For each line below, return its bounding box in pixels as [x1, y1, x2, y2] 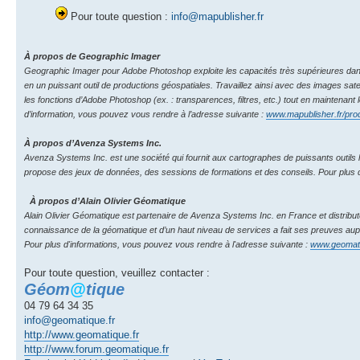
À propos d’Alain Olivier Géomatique [24, 195, 186, 206]
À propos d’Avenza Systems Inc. [24, 137, 162, 148]
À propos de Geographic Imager [24, 51, 160, 61]
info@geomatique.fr [24, 313, 115, 326]
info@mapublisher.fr [171, 10, 264, 22]
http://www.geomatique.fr [24, 328, 139, 341]
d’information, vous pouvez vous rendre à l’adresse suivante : [24, 108, 266, 119]
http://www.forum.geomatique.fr [24, 342, 169, 355]
